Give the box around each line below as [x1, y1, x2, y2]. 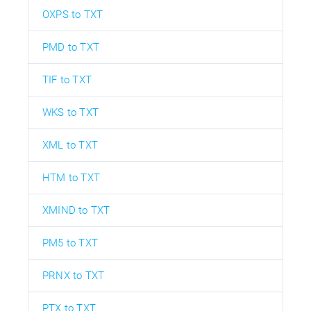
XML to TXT [42, 138, 98, 151]
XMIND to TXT [42, 203, 110, 217]
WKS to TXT [42, 106, 99, 119]
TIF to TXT [42, 73, 92, 86]
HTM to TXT [42, 171, 100, 184]
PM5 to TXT [42, 236, 98, 249]
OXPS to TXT [42, 8, 103, 21]
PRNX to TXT [42, 269, 105, 282]
